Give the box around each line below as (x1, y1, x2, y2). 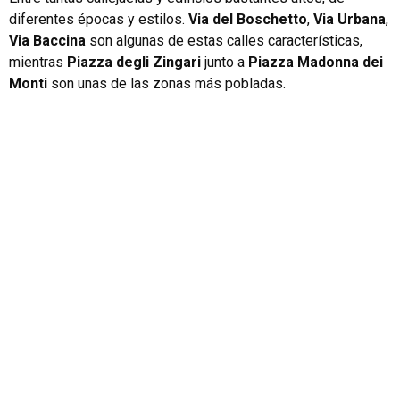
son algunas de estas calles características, (86, 31, 362, 49)
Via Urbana (313, 10, 386, 28)
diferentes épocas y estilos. (9, 10, 188, 28)
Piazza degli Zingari (67, 53, 201, 71)
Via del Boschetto (188, 10, 307, 28)
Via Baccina (9, 31, 86, 49)
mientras (9, 53, 67, 71)
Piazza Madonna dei (248, 53, 383, 71)
